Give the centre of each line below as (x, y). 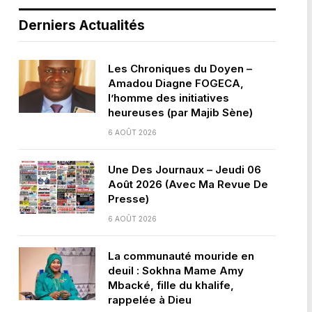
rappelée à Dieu (149, 300)
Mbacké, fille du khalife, (171, 285)
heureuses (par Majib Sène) (180, 112)
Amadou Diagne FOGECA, (175, 83)
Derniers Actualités (81, 25)
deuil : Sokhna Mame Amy (175, 271)
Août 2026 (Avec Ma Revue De (188, 184)
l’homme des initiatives (168, 98)
